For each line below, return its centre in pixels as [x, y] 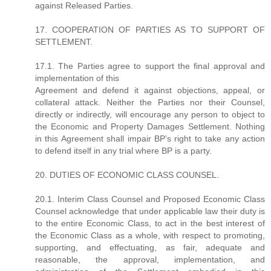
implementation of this [77, 78]
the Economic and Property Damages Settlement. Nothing [150, 126]
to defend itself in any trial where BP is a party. [123, 150]
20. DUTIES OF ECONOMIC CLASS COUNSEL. [127, 175]
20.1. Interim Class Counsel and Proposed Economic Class [150, 199]
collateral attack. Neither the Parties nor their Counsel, [150, 102]
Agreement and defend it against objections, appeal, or [150, 90]
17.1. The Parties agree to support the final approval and [150, 66]
